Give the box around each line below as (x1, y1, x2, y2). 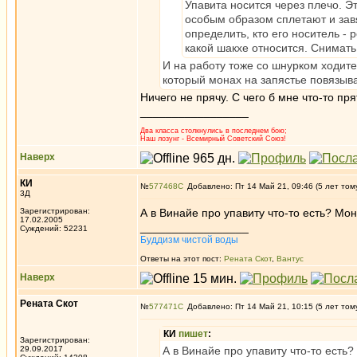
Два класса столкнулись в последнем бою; (140, 127, 287, 135)
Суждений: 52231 (20, 224, 88, 233)
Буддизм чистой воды (140, 234, 238, 245)
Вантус (277, 254, 304, 263)
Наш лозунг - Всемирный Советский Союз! (140, 135, 286, 143)
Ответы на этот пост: (140, 254, 224, 263)
